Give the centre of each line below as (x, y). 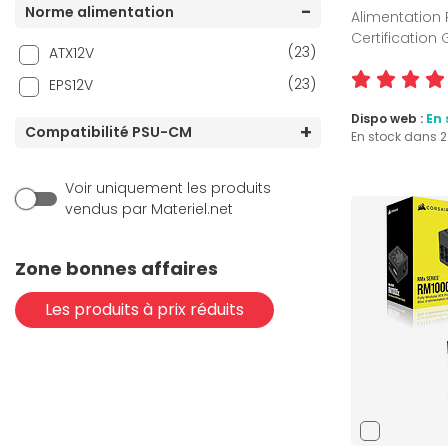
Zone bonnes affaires (116, 269)
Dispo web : (388, 119)
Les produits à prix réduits (144, 310)
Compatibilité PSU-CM (108, 132)
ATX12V (71, 53)
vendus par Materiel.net (149, 209)
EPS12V (71, 85)
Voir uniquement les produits (168, 188)
